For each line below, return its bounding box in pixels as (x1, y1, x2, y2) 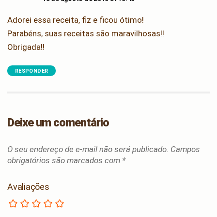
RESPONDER (15, 67, 48, 74)
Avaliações (7, 181, 49, 192)
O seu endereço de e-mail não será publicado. (7, 144, 169, 154)
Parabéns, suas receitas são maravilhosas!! (7, 28, 164, 38)
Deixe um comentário (7, 115, 109, 129)
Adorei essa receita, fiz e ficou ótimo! (7, 15, 144, 25)
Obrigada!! (7, 42, 45, 52)
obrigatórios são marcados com (7, 155, 122, 165)
